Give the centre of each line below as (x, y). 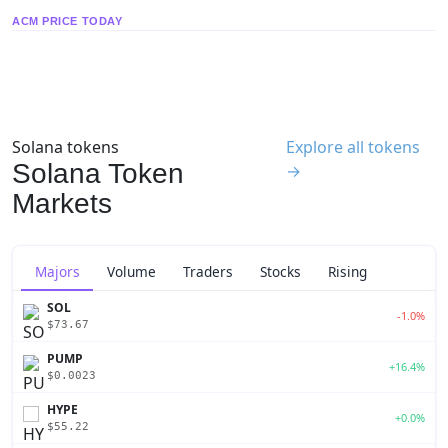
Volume (131, 272)
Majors (57, 271)
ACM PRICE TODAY (67, 20)
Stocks (281, 272)
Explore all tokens (353, 146)
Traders (207, 272)
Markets (62, 203)
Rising (348, 272)
